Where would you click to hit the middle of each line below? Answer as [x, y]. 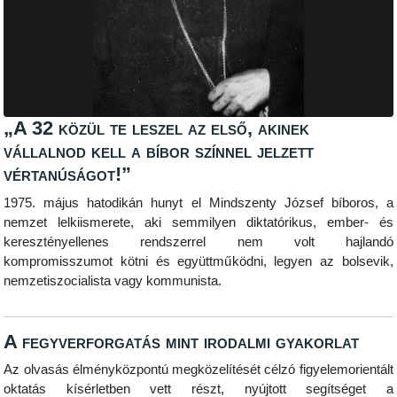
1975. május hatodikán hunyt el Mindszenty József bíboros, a [198, 202]
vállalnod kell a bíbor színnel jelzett [159, 152]
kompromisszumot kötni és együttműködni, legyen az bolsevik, [198, 261]
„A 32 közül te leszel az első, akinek [157, 128]
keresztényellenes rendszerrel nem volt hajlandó [198, 241]
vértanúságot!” [68, 175]
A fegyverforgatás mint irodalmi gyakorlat [182, 341]
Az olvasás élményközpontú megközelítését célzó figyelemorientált [198, 370]
